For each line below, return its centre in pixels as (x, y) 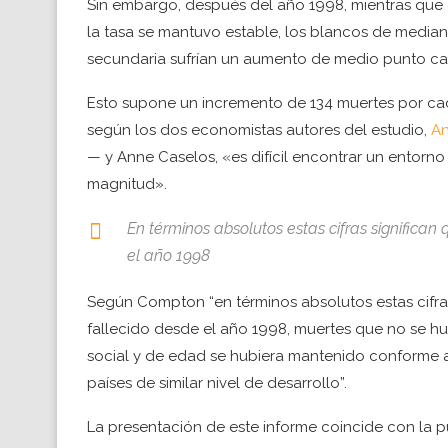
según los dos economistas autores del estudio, (259, 130)
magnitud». (127, 184)
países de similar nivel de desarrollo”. (217, 383)
